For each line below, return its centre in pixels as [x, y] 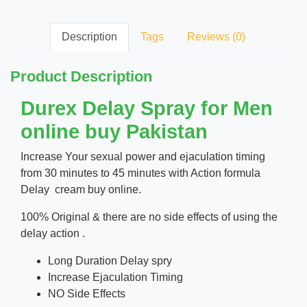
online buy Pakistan [114, 132]
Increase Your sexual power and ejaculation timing [143, 157]
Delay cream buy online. [81, 189]
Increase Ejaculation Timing [115, 277]
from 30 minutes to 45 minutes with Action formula [140, 173]
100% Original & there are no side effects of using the [149, 217]
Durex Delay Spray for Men [147, 108]
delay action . [53, 233]
